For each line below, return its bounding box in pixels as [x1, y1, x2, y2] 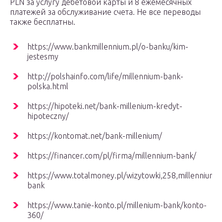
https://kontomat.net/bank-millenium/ [27, 131, 162, 141]
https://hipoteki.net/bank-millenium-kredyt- [27, 102, 182, 111]
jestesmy [27, 52, 58, 61]
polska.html [27, 82, 68, 91]
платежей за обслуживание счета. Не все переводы [10, 7, 201, 17]
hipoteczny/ [27, 111, 69, 121]
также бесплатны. [10, 17, 75, 27]
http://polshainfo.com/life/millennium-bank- [27, 72, 183, 81]
